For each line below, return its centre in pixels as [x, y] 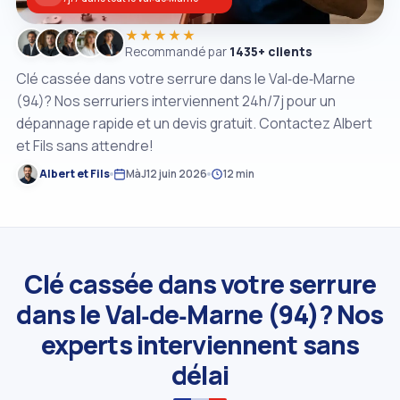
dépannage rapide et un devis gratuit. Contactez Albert [194, 123]
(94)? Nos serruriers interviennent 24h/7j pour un [176, 100]
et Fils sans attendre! [85, 145]
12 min [239, 174]
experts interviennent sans [200, 344]
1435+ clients [271, 51]
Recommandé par [177, 51]
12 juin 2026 [177, 174]
